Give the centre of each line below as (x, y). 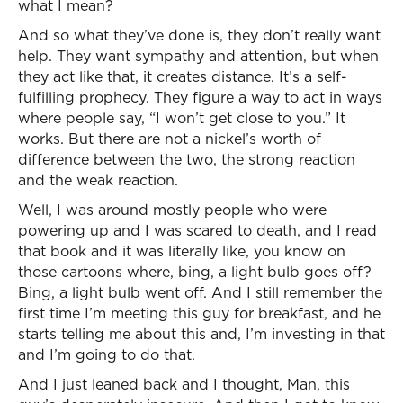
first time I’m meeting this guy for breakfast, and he (199, 313)
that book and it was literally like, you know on (182, 251)
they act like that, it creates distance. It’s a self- (183, 76)
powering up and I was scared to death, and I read (197, 230)
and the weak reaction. (98, 180)
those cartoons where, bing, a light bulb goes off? (195, 272)
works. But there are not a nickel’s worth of (170, 139)
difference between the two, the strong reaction (187, 159)
